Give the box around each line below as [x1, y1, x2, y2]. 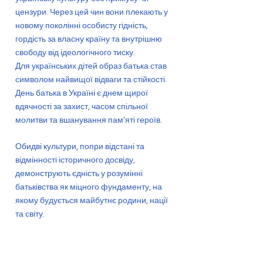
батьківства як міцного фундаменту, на [15, 183, 162, 191]
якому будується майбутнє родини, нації [15, 196, 168, 205]
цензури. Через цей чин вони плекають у [15, 8, 168, 16]
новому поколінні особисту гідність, [15, 21, 148, 30]
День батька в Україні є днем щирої [15, 89, 148, 97]
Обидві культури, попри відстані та [15, 142, 144, 151]
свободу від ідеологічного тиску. [15, 48, 135, 57]
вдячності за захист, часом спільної [15, 102, 148, 111]
